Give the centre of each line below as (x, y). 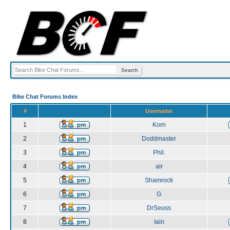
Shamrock (159, 180)
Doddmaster (159, 139)
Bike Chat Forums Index (45, 97)
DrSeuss (159, 208)
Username (159, 111)
